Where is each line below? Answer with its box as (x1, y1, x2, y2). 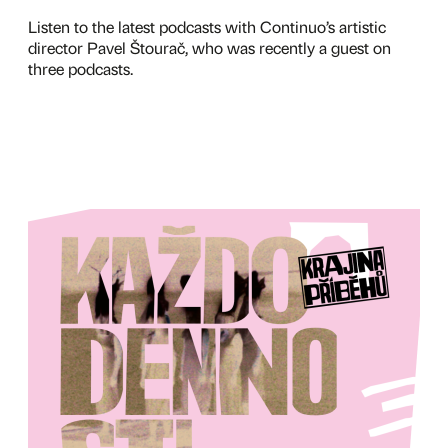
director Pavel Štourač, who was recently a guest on (28, 37, 391, 58)
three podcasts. (28, 58, 133, 79)
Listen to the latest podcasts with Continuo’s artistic (28, 16, 386, 37)
